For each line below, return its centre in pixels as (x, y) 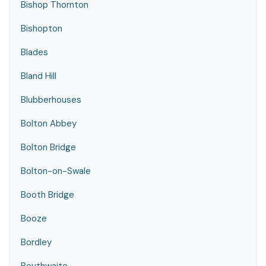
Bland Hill (39, 76)
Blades (34, 52)
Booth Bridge (47, 195)
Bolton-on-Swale (56, 171)
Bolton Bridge (48, 147)
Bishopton (42, 28)
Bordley (36, 242)
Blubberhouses (51, 100)
